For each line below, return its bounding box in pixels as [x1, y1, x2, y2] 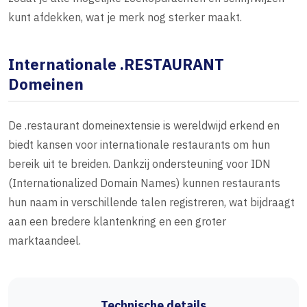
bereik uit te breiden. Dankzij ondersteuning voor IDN [8, 157, 271, 171]
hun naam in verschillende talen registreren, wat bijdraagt [8, 195, 295, 210]
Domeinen [8, 74, 84, 95]
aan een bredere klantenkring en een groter [8, 214, 226, 229]
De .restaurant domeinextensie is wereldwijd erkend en [8, 119, 280, 133]
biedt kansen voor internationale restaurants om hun [8, 138, 270, 152]
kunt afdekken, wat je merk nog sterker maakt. [8, 10, 242, 25]
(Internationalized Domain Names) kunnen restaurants [8, 176, 280, 191]
